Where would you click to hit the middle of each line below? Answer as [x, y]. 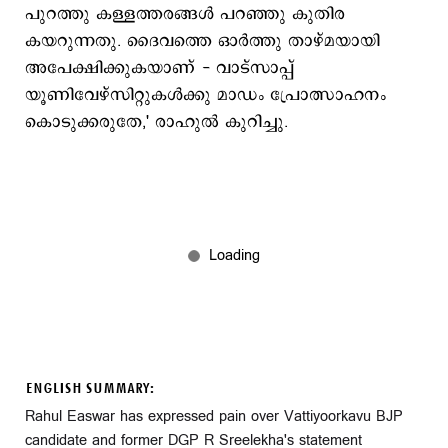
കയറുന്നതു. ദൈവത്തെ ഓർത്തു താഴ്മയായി [202, 41]
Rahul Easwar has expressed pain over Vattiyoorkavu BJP [214, 416]
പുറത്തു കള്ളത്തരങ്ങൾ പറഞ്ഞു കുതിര [185, 14]
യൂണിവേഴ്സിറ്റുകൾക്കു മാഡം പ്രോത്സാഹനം [205, 95]
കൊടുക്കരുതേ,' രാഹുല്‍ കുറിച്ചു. [159, 122]
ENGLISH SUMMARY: [89, 388]
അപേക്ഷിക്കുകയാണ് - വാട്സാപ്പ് [159, 68]
